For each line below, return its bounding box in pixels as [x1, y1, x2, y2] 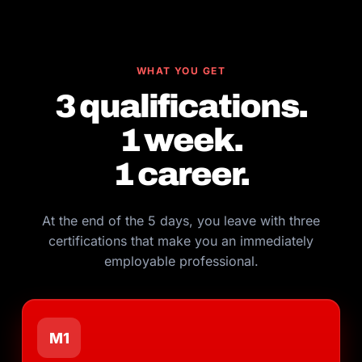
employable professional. [103, 253, 259, 269]
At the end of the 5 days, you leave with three [42, 213, 320, 229]
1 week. [120, 123, 242, 158]
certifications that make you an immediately [48, 233, 314, 249]
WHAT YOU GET [136, 65, 226, 77]
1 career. [113, 157, 249, 192]
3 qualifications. [55, 89, 307, 124]
